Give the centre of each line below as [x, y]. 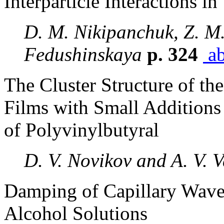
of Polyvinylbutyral [81, 130]
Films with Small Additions [112, 107]
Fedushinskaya [83, 54]
